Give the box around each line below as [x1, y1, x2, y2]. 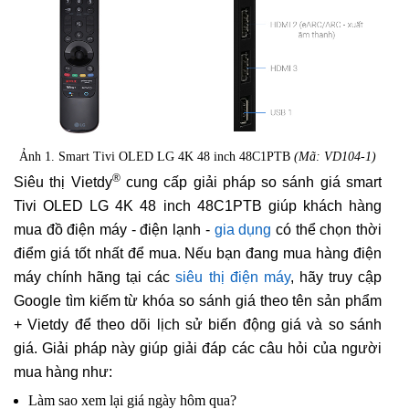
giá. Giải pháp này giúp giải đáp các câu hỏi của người [14, 341, 382, 357]
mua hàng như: [14, 364, 112, 381]
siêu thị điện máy [175, 269, 290, 286]
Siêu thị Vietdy [14, 174, 112, 191]
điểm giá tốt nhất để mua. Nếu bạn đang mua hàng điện [14, 246, 382, 262]
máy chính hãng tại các [14, 269, 176, 286]
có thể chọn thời [271, 222, 383, 238]
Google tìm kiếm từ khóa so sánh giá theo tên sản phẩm [14, 293, 382, 309]
